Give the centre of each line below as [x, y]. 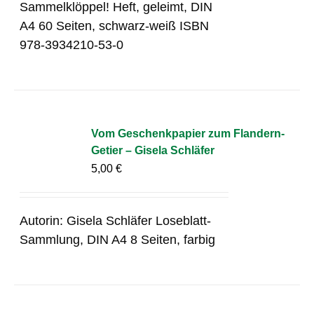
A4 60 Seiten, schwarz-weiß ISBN [115, 26]
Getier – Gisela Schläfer [153, 150]
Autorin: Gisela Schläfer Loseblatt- [116, 220]
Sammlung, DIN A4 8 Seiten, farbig [118, 239]
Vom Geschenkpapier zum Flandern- [188, 133]
